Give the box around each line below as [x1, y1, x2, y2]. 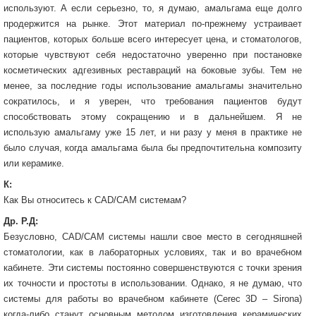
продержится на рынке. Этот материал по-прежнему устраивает [4, 18, 302, 29]
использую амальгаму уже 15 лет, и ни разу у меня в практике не [4, 126, 302, 138]
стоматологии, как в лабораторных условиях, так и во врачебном [4, 246, 302, 257]
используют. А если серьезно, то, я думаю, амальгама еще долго [4, 2, 302, 13]
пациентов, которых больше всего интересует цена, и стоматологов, [4, 33, 302, 44]
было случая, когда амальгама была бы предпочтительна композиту [4, 142, 302, 153]
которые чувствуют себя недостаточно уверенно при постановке [4, 49, 302, 60]
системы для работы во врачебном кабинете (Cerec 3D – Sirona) [4, 293, 302, 304]
